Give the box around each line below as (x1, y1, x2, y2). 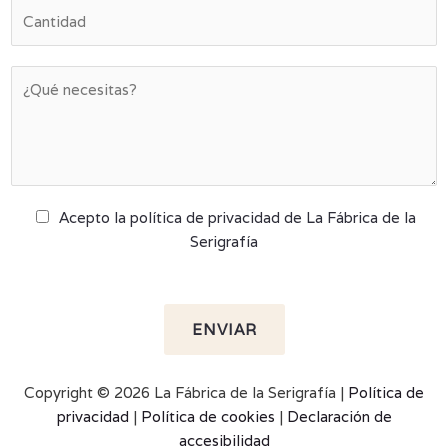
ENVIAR (191, 320, 257, 340)
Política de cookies (140, 407, 275, 427)
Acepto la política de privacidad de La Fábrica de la (58, 208, 416, 228)
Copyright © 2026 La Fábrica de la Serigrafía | (24, 383, 348, 403)
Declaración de (286, 407, 392, 427)
